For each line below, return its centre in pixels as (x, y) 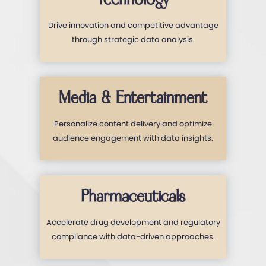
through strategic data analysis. (133, 39)
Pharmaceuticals (133, 197)
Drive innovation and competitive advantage (133, 25)
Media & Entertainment (133, 98)
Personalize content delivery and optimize (133, 123)
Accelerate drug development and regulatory (133, 222)
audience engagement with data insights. (133, 138)
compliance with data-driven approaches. (133, 236)
